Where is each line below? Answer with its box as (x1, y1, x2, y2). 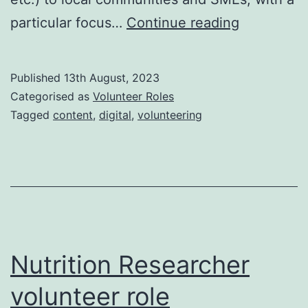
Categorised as (10, 89, 93, 103)
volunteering (137, 107, 202, 122)
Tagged (10, 107, 53, 122)
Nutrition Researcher (10, 249, 250, 280)
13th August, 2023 (64, 70, 159, 85)
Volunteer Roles (93, 89, 174, 103)
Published (10, 70, 64, 85)
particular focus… (10, 14, 126, 31)
